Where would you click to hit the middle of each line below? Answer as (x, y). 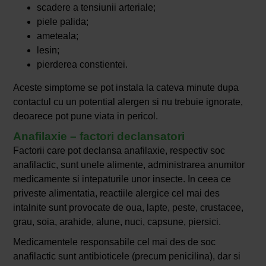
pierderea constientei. (82, 64)
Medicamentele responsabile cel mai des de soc (114, 242)
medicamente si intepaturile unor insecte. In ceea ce (122, 179)
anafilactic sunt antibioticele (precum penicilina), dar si (126, 256)
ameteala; (57, 36)
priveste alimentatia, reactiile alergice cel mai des (116, 193)
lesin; (48, 50)
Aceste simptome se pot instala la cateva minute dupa (126, 87)
